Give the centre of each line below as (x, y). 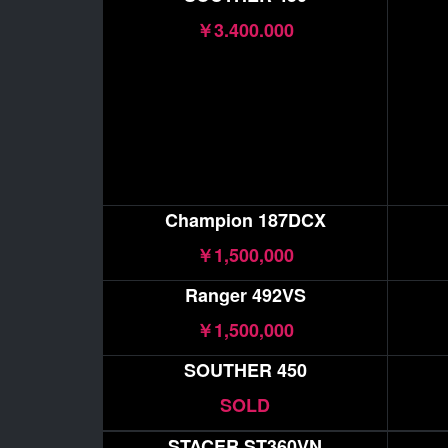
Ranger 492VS (245, 295)
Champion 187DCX (245, 220)
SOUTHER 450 (245, 370)
